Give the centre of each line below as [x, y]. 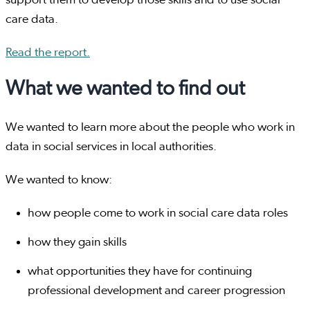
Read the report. [48, 53]
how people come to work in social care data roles [158, 213]
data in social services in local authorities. [111, 147]
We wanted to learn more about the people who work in [150, 128]
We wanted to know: [59, 180]
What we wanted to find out [125, 89]
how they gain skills [77, 243]
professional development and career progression [156, 291]
